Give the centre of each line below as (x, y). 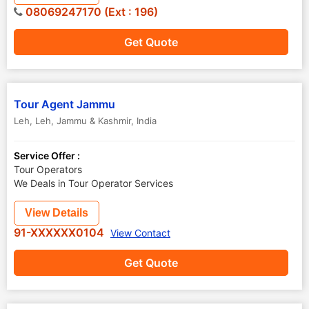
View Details (57, 213)
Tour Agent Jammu (64, 104)
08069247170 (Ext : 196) (90, 12)
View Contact (140, 233)
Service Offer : (47, 156)
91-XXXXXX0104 (60, 232)
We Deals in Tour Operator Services (93, 183)
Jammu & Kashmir (94, 121)
